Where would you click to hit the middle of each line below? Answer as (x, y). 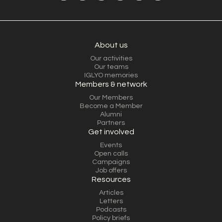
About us (111, 45)
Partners (111, 123)
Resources (111, 179)
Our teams (111, 67)
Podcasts (111, 210)
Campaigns (111, 162)
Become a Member (111, 106)
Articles (111, 193)
